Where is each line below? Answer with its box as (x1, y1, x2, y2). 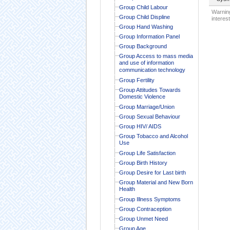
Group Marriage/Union (119, 103, 175, 110)
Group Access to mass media (119, 52, 193, 59)
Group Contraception (119, 205, 171, 212)
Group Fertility (119, 76, 155, 83)
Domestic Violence (119, 93, 165, 101)
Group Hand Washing (119, 23, 173, 30)
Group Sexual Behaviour (119, 113, 180, 120)
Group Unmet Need (119, 215, 168, 222)
